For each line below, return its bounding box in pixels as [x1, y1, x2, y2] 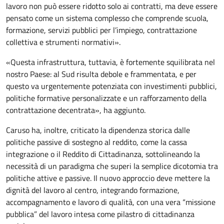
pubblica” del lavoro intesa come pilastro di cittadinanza [6, 208, 194, 220]
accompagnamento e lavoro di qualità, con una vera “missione [6, 196, 215, 208]
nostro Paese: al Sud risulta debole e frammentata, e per [6, 68, 196, 80]
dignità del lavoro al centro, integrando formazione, [6, 184, 179, 196]
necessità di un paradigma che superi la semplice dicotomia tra [6, 160, 218, 172]
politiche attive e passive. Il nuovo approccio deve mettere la [6, 172, 210, 184]
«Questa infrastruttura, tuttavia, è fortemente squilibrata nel [6, 56, 215, 68]
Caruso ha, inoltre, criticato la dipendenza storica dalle [6, 124, 190, 136]
